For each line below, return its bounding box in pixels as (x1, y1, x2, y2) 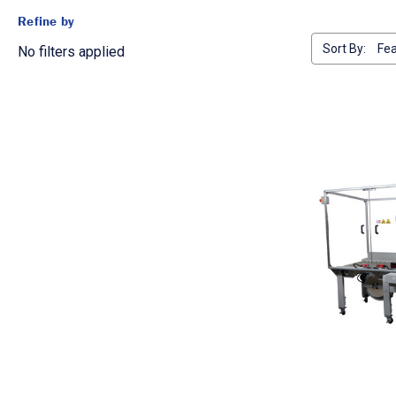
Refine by (18, 12, 75, 30)
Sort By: (323, 42, 366, 57)
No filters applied (18, 43, 125, 61)
